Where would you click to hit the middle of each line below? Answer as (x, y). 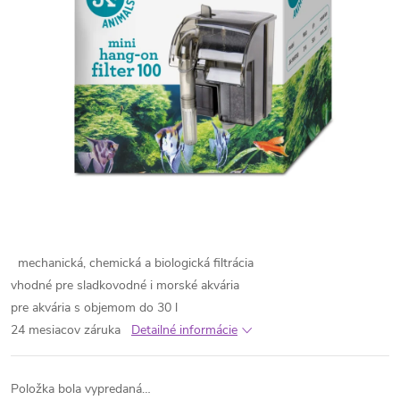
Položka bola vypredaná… (81, 389)
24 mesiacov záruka (66, 330)
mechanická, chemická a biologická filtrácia (136, 263)
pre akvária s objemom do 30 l (94, 308)
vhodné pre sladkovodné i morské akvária (125, 285)
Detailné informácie (184, 330)
